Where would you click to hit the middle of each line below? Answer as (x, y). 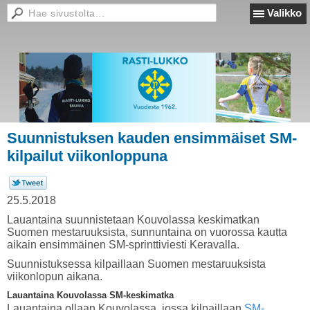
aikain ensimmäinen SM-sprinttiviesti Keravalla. (123, 245)
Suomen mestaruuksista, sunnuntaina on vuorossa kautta (147, 232)
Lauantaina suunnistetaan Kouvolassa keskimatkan (133, 220)
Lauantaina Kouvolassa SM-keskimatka (90, 295)
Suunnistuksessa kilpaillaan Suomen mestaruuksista (136, 264)
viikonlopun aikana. (55, 276)
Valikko (284, 13)
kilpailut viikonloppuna (87, 156)
